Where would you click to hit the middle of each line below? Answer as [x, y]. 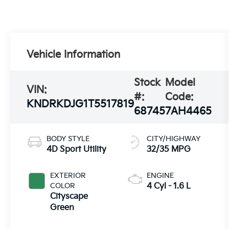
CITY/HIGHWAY [174, 139]
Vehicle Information [74, 54]
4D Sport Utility [77, 149]
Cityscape [69, 196]
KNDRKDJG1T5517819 [81, 104]
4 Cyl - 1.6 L [169, 186]
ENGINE [161, 175]
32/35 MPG [169, 149]
